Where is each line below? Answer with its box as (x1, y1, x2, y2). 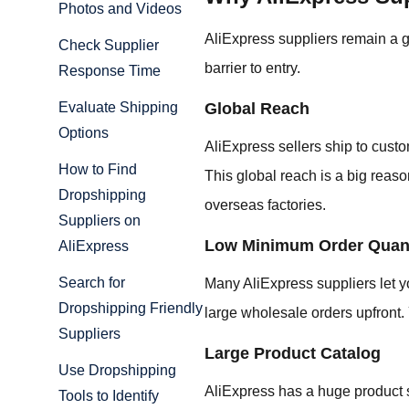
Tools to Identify (58, 388, 159, 404)
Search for (58, 275, 125, 291)
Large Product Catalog (204, 343, 381, 362)
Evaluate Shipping (58, 100, 178, 116)
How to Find (58, 162, 137, 178)
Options (58, 125, 109, 142)
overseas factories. (204, 196, 326, 213)
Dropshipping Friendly (58, 300, 203, 317)
